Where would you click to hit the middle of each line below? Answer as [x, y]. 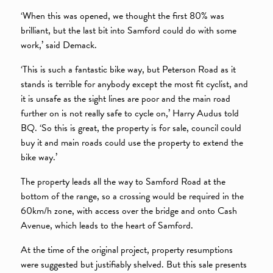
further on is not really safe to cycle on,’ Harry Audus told [130, 113]
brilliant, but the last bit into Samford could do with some [129, 30]
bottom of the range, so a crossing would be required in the [133, 197]
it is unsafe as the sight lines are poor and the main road [126, 98]
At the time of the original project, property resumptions [127, 250]
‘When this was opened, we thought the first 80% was [123, 16]
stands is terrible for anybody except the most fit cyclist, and [135, 84]
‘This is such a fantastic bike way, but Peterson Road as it [129, 69]
